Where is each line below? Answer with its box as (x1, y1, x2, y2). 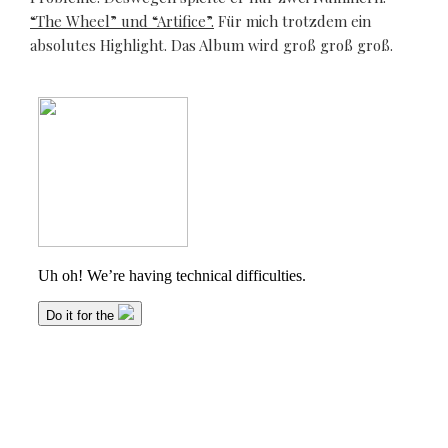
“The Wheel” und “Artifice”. (30, 11, 214, 32)
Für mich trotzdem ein (214, 11, 371, 32)
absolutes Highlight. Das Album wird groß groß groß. (30, 35, 393, 56)
